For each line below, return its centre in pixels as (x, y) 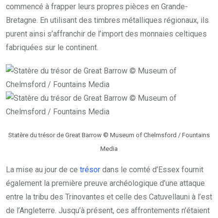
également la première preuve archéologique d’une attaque (105, 183)
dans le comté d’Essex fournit (152, 169)
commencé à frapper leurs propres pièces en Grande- (97, 6)
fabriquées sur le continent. (52, 47)
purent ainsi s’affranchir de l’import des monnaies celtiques (106, 34)
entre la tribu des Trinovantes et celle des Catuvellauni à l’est (109, 197)
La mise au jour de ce (43, 169)
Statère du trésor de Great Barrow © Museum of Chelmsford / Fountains (109, 135)
